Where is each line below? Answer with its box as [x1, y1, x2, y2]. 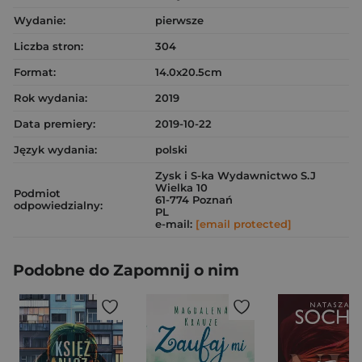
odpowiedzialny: [14, 199, 103, 213]
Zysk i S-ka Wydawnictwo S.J [155, 169, 316, 183]
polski [155, 143, 187, 157]
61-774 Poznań [155, 193, 233, 207]
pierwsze [155, 14, 204, 27]
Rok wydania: [14, 91, 87, 105]
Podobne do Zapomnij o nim [13, 261, 239, 280]
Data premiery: [14, 117, 95, 131]
